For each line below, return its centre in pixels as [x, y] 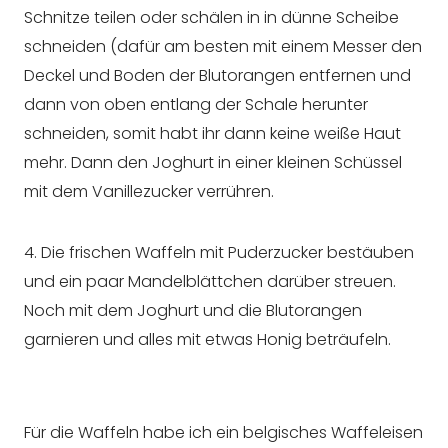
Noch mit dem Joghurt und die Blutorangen [193, 311]
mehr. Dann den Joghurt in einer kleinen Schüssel [213, 163]
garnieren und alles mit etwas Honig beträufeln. [207, 340]
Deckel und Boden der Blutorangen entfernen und [217, 76]
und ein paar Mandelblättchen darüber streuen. [210, 282]
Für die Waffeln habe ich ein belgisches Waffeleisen [223, 433]
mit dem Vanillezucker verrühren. [149, 192]
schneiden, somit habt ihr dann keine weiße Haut [212, 134]
